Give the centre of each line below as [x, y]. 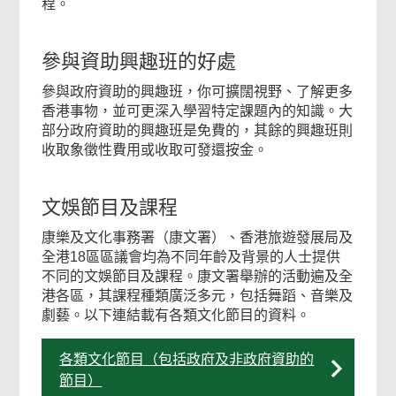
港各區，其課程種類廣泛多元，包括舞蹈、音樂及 [198, 296]
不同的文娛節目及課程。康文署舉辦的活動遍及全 [198, 276]
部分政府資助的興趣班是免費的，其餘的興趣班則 [198, 130]
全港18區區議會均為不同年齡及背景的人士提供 [191, 257]
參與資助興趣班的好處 [139, 61]
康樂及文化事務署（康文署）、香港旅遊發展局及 [198, 237]
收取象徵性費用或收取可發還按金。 [155, 150]
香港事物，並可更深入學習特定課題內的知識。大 [198, 111]
